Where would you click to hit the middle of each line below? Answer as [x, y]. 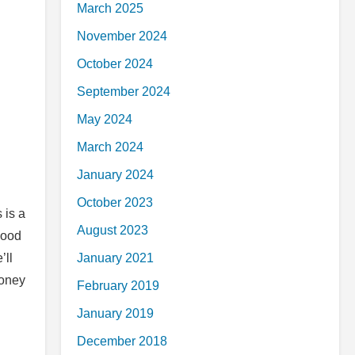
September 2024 [124, 92]
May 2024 [105, 119]
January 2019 [115, 313]
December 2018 [122, 341]
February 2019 [118, 286]
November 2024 [122, 36]
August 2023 [113, 230]
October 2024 [115, 64]
